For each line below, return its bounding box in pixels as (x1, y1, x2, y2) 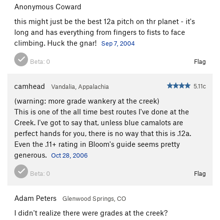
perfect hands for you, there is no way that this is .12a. (14, 128, 191, 137)
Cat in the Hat (39, 66, 86, 75)
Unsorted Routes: (13, 53, 74, 62)
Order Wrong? (12, 86, 54, 94)
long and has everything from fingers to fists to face (14, 27, 185, 36)
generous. (14, 150, 49, 159)
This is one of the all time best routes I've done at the (14, 107, 189, 116)
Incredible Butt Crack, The (39, 33, 127, 42)
